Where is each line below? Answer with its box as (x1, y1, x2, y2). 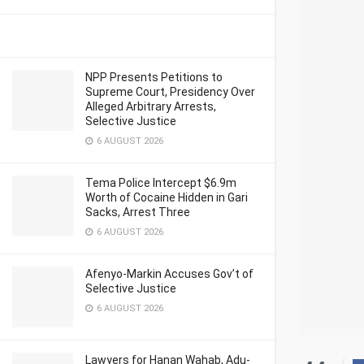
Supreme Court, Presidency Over (85, 85, 255, 98)
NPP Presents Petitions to (85, 71, 223, 84)
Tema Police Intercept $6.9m (85, 176, 236, 189)
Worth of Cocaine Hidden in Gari (85, 191, 248, 204)
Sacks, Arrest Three (85, 206, 190, 219)
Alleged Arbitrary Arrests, (85, 100, 216, 113)
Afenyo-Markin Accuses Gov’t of (85, 267, 253, 280)
